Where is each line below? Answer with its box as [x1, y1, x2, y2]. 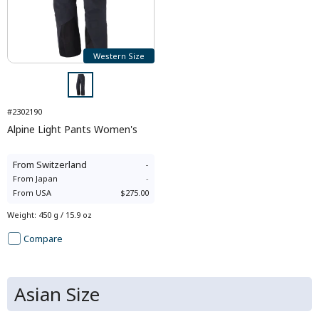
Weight [7, 209, 34, 220]
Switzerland [36, 158, 87, 171]
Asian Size [14, 281, 100, 307]
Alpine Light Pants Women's [7, 122, 137, 136]
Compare [23, 232, 63, 245]
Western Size [93, 50, 145, 61]
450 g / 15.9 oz [38, 209, 92, 220]
